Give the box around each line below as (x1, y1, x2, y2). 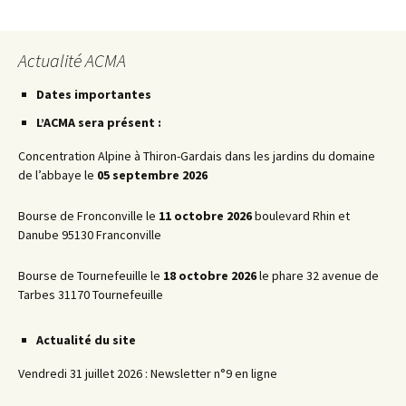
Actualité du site (36, 332, 136, 349)
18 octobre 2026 (163, 267, 256, 285)
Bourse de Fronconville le (18, 208, 159, 225)
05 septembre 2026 (97, 167, 208, 184)
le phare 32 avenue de (256, 267, 379, 285)
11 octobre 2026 (159, 208, 252, 225)
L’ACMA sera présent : (36, 114, 161, 131)
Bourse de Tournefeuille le (18, 267, 163, 285)
